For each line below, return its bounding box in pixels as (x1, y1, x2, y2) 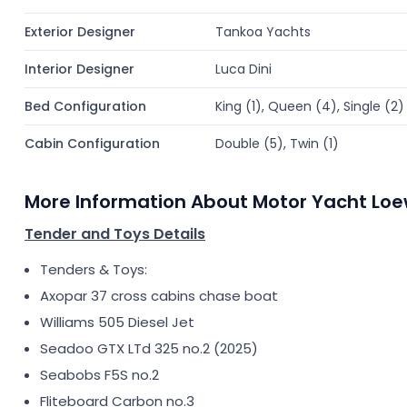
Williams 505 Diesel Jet (40, 313, 194, 332)
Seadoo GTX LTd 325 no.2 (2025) (40, 339, 258, 358)
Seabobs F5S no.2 (40, 365, 159, 384)
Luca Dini (215, 60, 273, 78)
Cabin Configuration (25, 134, 160, 153)
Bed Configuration (25, 97, 146, 115)
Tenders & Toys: (40, 260, 147, 279)
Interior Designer (25, 60, 134, 78)
